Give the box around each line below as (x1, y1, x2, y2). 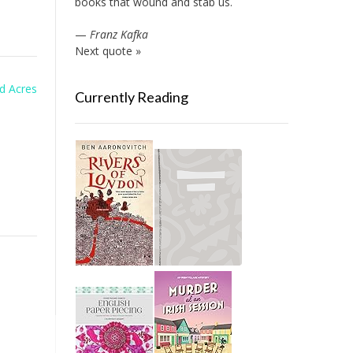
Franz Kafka (89, 27, 148, 42)
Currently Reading (74, 88, 188, 106)
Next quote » (74, 43, 141, 58)
